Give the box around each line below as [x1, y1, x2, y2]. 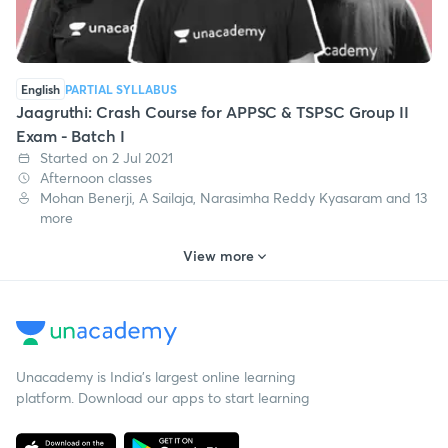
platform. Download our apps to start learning [16, 387, 309, 407]
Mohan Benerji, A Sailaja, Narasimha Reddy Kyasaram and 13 [40, 187, 427, 207]
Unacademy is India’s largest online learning [16, 366, 295, 386]
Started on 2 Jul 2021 [40, 147, 173, 167]
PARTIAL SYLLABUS [65, 80, 177, 97]
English [21, 80, 60, 97]
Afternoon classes [40, 167, 152, 187]
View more [182, 245, 254, 265]
